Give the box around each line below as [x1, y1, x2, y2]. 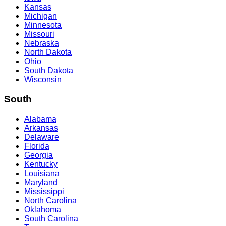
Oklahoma [24, 205, 61, 214]
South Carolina [24, 214, 78, 223]
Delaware [24, 132, 59, 141]
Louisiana [24, 168, 60, 178]
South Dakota [24, 66, 73, 75]
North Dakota [24, 48, 72, 57]
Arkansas [24, 123, 58, 132]
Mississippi [24, 187, 64, 196]
